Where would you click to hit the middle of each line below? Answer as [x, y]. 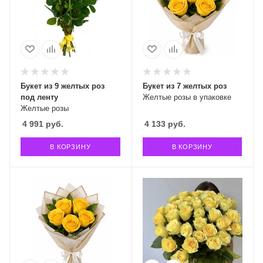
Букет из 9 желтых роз [63, 86]
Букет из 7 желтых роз [184, 86]
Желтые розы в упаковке [187, 97]
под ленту [39, 97]
